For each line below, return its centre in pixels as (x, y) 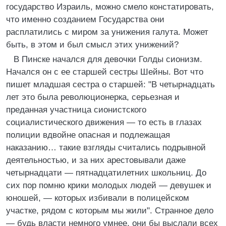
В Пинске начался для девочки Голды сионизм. (108, 59)
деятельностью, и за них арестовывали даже (96, 160)
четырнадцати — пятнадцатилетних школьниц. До (106, 173)
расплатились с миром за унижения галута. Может (107, 32)
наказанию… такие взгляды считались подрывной (106, 148)
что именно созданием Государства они (85, 19)
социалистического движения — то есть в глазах (104, 122)
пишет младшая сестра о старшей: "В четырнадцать (110, 84)
